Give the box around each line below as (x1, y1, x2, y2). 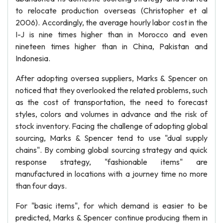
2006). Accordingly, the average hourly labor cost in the (15, 17, 208, 27)
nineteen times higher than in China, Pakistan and (15, 41, 208, 51)
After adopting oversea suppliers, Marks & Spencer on (15, 73, 208, 83)
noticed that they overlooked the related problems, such (15, 85, 208, 95)
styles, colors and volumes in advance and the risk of (15, 109, 208, 119)
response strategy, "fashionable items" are (15, 157, 208, 167)
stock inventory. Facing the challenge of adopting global (15, 121, 208, 131)
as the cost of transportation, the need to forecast (15, 97, 208, 107)
